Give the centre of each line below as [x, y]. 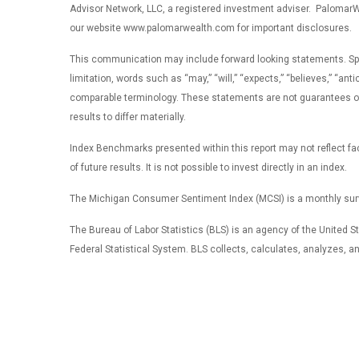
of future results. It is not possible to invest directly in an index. [208, 167]
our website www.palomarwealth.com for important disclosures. [211, 28]
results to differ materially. [128, 117]
